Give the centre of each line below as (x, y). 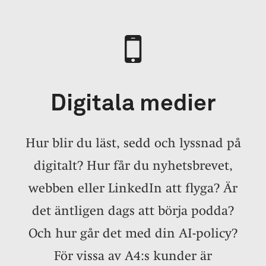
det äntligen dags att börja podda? (133, 210)
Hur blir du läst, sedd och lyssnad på (133, 142)
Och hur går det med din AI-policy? (133, 233)
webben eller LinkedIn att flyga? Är (133, 188)
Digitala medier (133, 103)
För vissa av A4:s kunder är (133, 255)
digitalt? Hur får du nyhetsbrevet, (133, 165)
